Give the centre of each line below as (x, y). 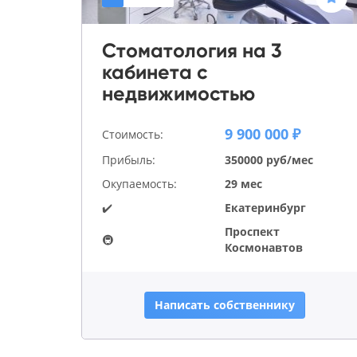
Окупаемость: (139, 184)
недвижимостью (178, 94)
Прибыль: (129, 160)
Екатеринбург (265, 208)
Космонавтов (264, 248)
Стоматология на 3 (192, 51)
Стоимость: (133, 134)
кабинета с (155, 73)
